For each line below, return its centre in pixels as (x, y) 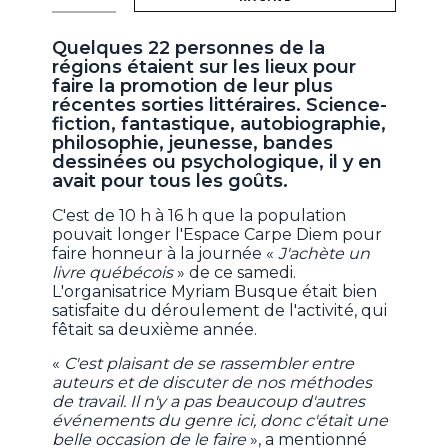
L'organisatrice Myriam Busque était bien (215, 292)
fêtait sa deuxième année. (155, 330)
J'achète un (324, 254)
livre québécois (113, 273)
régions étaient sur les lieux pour (204, 67)
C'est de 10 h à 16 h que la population (199, 216)
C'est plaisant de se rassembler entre (209, 364)
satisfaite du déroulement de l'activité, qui (220, 311)
